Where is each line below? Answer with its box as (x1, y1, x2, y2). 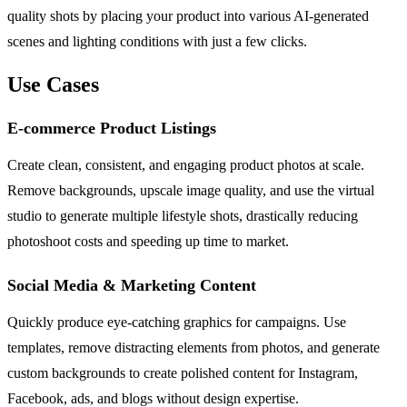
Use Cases (7, 73, 99, 97)
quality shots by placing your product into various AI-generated (7, 8, 369, 25)
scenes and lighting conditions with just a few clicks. (7, 34, 307, 50)
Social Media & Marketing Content (7, 276, 256, 295)
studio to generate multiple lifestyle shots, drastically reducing (7, 208, 358, 224)
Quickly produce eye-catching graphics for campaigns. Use (7, 314, 346, 331)
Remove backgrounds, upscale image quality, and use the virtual (7, 183, 374, 199)
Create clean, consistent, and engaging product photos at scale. (7, 157, 364, 174)
